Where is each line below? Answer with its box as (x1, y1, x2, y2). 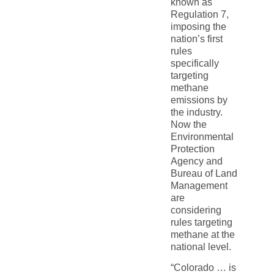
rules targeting (170, 217, 232, 228)
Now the (170, 119, 207, 130)
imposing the (170, 21, 226, 32)
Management (170, 180, 228, 191)
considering (170, 204, 221, 215)
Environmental (170, 131, 234, 142)
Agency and (170, 155, 223, 166)
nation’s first (170, 33, 223, 44)
